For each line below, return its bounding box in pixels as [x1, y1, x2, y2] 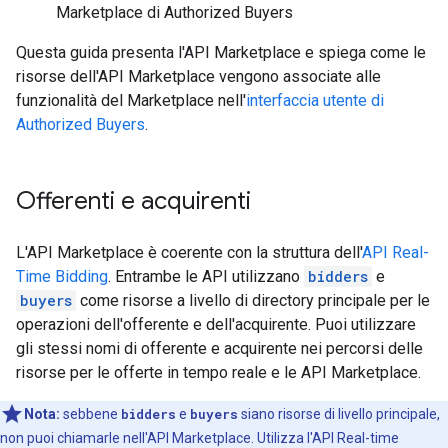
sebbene [60, 406, 121, 422]
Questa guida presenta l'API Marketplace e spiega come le [16, 43, 426, 62]
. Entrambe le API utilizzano [108, 267, 304, 286]
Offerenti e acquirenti [16, 186, 251, 216]
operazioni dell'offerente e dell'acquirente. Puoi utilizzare [16, 315, 416, 334]
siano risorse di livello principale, [238, 406, 440, 422]
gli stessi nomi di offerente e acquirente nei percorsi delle [16, 339, 423, 358]
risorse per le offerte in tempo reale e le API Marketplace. [16, 363, 421, 382]
